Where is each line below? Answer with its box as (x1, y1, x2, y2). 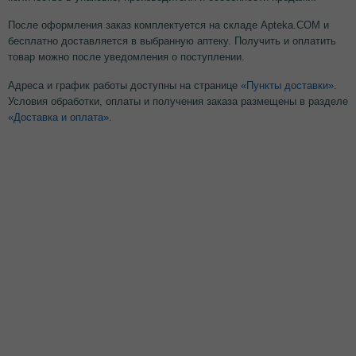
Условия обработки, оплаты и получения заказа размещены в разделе (8, 95, 348, 107)
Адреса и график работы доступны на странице (8, 79, 241, 91)
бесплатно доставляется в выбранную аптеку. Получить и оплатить (8, 35, 336, 48)
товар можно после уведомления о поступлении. (8, 51, 245, 64)
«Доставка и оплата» (8, 110, 109, 123)
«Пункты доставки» (241, 79, 334, 91)
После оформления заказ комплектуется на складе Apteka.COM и (8, 19, 329, 32)
